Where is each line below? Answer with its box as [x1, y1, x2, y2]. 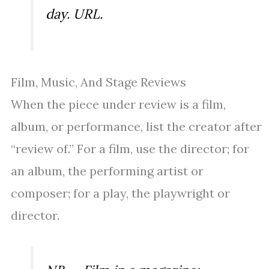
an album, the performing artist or [11, 163, 204, 179]
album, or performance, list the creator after [11, 119, 262, 134]
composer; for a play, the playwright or [11, 186, 230, 201]
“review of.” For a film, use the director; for [11, 141, 249, 157]
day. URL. [46, 5, 103, 23]
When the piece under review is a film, [11, 97, 226, 112]
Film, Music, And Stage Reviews [11, 74, 186, 90]
